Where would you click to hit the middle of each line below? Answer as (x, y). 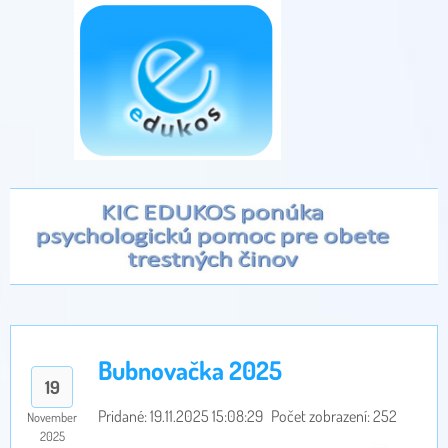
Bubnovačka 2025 (190, 370)
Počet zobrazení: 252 (334, 416)
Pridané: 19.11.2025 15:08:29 (180, 416)
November (52, 417)
